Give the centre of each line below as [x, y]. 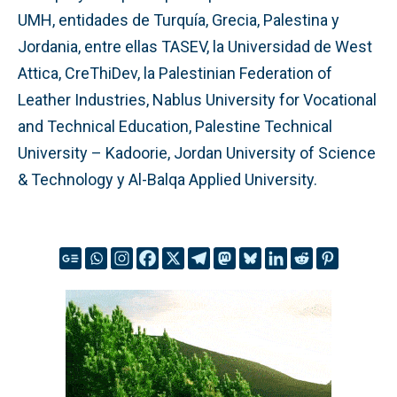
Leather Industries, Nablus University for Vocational [197, 99]
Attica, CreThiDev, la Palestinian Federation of [175, 73]
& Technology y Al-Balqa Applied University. [167, 179]
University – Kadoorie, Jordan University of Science [197, 152]
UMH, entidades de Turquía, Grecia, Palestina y [179, 19]
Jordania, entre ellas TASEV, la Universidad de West [195, 46]
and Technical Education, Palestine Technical [175, 126]
